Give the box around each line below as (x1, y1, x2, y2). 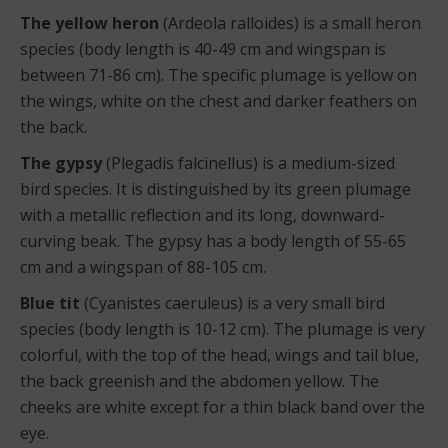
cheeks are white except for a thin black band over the (20, 396, 425, 419)
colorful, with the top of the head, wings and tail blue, (20, 344, 419, 367)
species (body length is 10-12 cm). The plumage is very (20, 318, 425, 341)
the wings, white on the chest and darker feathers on (20, 90, 417, 113)
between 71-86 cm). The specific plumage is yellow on (20, 64, 417, 87)
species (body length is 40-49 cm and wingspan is (20, 38, 386, 61)
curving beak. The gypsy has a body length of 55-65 (20, 230, 406, 253)
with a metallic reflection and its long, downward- (20, 204, 385, 227)
